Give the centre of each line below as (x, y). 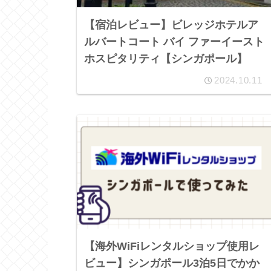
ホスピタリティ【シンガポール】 (166, 59)
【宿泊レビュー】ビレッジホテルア (171, 25)
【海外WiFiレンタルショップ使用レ (172, 247)
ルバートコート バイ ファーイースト (175, 42)
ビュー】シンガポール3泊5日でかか (172, 263)
